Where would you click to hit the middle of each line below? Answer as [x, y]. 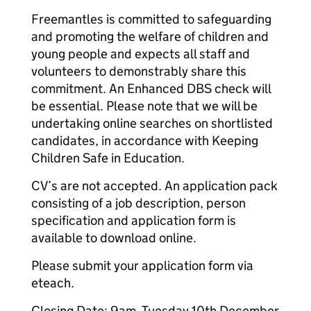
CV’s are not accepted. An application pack [154, 186]
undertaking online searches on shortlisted [152, 123]
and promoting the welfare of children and [150, 36]
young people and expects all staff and [141, 54]
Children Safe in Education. [108, 158]
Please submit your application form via [142, 266]
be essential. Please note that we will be [144, 106]
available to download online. [114, 238]
